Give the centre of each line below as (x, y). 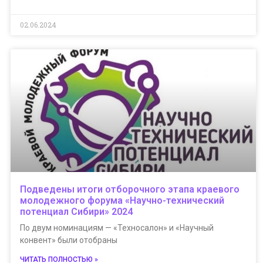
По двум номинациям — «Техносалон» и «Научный (117, 228)
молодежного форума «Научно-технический (122, 200)
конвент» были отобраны (69, 240)
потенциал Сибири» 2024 (76, 212)
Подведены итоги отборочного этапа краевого (130, 189)
